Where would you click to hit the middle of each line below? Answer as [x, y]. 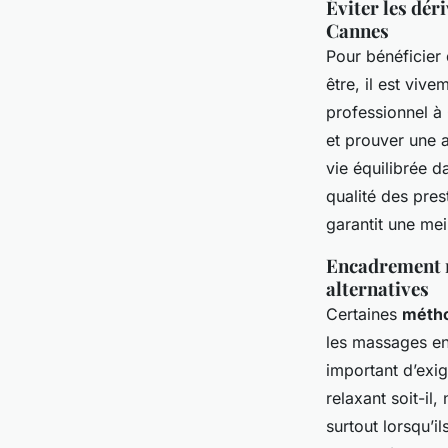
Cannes [357, 30]
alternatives [377, 288]
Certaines [364, 314]
